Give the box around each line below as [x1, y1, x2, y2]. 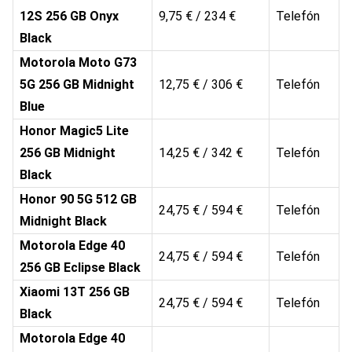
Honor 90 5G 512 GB [20, 192, 137, 207]
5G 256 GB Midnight [20, 77, 134, 93]
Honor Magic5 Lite [20, 123, 129, 139]
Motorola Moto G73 [20, 55, 137, 71]
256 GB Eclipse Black [20, 260, 141, 276]
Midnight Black [20, 214, 107, 229]
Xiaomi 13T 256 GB [20, 284, 130, 300]
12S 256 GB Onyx [20, 9, 119, 24]
